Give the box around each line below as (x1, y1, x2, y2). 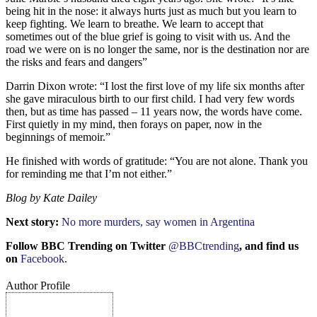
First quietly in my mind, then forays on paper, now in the (6, 117, 262, 130)
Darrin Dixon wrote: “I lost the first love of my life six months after (6, 79, 304, 92)
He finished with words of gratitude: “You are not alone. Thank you (6, 154, 308, 167)
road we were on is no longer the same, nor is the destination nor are (6, 42, 309, 55)
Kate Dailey (43, 191, 97, 204)
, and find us (239, 239, 299, 252)
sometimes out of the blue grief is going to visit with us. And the (6, 30, 290, 42)
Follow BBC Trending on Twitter (6, 239, 168, 252)
